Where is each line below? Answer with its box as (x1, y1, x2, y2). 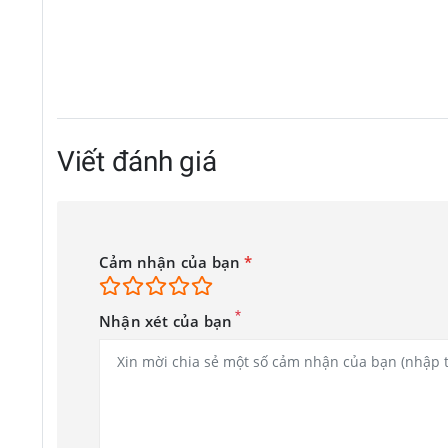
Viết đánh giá (57, 144, 217, 178)
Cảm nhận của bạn (99, 252, 245, 274)
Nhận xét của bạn (99, 311, 233, 333)
